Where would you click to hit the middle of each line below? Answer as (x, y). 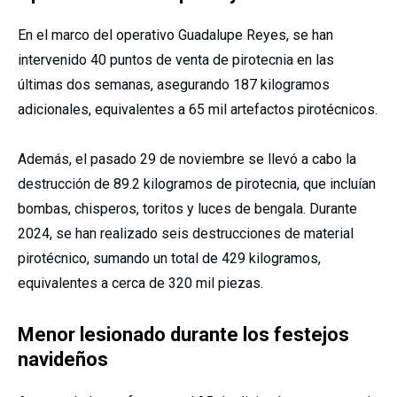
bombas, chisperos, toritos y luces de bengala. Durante (187, 209)
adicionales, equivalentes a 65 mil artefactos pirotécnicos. (198, 110)
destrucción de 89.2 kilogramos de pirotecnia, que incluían (197, 184)
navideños (63, 360)
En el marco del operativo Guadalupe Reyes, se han (175, 35)
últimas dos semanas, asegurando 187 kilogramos (174, 85)
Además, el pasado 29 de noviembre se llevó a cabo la (187, 160)
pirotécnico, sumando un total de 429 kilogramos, (169, 259)
